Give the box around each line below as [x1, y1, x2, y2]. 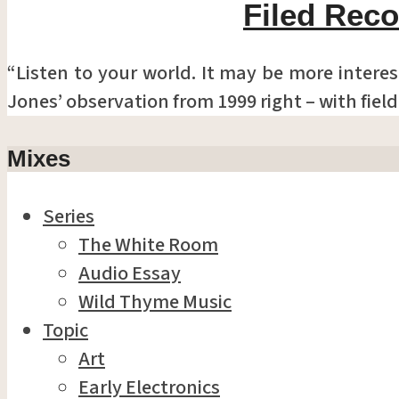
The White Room [78, 230, 218, 259]
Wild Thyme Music [78, 287, 232, 316]
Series [43, 201, 94, 231]
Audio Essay [78, 258, 181, 288]
